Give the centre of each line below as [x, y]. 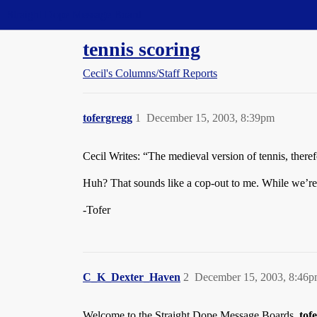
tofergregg [108, 118]
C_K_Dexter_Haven [132, 277]
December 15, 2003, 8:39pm [211, 118]
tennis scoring [142, 49]
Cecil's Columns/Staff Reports [150, 73]
